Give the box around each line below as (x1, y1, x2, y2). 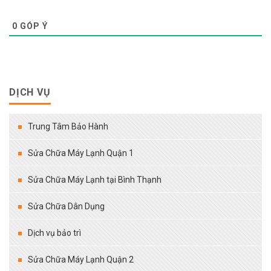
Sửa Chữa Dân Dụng (28, 201, 105, 211)
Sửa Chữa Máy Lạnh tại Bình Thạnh (28, 174, 162, 184)
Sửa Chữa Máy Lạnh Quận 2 (28, 254, 134, 264)
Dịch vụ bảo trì (28, 227, 81, 238)
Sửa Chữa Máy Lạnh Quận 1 (28, 148, 134, 158)
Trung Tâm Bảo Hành (28, 121, 108, 131)
